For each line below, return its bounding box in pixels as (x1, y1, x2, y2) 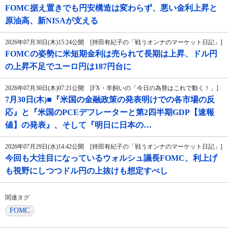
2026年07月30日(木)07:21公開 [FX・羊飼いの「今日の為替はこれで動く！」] (5, 84, 218, 92)
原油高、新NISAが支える (5, 16, 98, 25)
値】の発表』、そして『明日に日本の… (5, 121, 152, 130)
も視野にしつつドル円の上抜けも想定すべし (5, 166, 168, 176)
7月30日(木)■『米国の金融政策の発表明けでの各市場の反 (5, 95, 215, 104)
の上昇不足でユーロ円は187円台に (5, 62, 131, 71)
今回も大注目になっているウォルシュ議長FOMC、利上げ (5, 154, 217, 163)
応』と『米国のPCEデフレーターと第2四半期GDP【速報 (5, 108, 214, 117)
